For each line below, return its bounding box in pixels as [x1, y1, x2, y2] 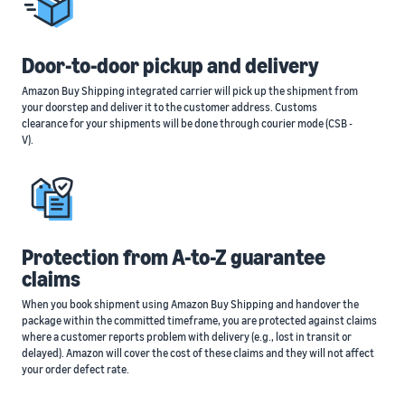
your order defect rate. [22, 362, 129, 376]
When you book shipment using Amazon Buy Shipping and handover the [22, 297, 359, 311]
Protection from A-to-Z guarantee [22, 243, 325, 269]
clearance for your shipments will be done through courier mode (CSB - [22, 116, 353, 130]
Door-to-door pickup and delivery [22, 52, 319, 78]
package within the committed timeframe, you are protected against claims [22, 313, 377, 327]
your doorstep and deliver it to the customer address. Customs [22, 99, 317, 114]
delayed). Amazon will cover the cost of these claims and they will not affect [22, 345, 374, 360]
